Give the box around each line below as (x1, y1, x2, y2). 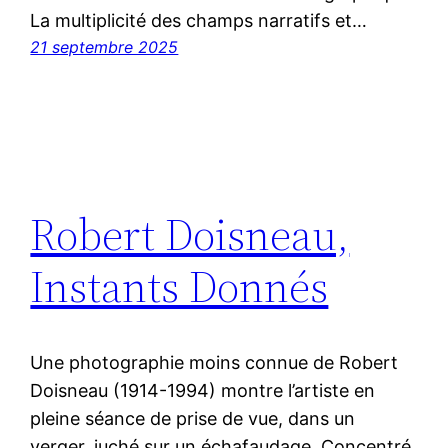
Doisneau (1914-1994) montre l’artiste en (30, 380, 376, 402)
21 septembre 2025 (30, 37, 179, 58)
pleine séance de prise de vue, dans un (30, 408, 356, 430)
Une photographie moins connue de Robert (30, 352, 399, 374)
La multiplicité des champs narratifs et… (30, 10, 368, 32)
